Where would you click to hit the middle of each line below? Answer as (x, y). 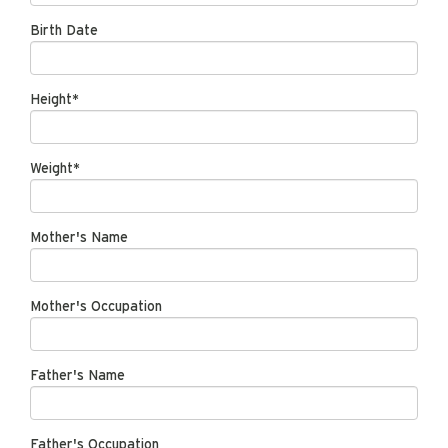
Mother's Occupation (96, 307)
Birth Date (64, 31)
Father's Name (77, 376)
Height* (54, 100)
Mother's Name (79, 238)
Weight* (55, 169)
